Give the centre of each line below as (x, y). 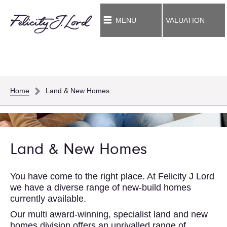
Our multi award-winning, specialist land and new (109, 215)
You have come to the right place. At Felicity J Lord (112, 177)
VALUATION (185, 20)
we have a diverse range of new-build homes (101, 188)
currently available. (48, 199)
